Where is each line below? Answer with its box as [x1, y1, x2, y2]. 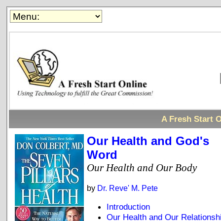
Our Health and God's [87, 134, 210, 148]
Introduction [107, 201, 150, 212]
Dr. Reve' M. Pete [97, 184, 158, 193]
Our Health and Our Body [87, 162, 197, 174]
